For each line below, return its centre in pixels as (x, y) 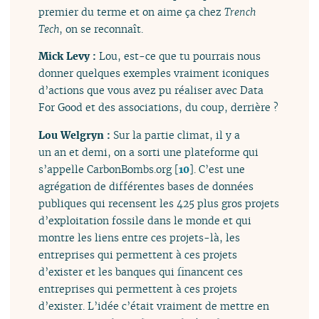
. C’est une (220, 169)
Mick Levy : (69, 56)
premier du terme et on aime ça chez (132, 12)
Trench (240, 12)
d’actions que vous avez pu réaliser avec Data (151, 90)
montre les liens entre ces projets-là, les (140, 237)
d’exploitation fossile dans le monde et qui (145, 220)
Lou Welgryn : (76, 135)
